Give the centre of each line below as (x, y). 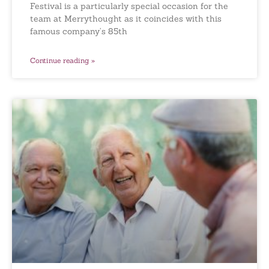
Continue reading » (62, 61)
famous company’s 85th (79, 32)
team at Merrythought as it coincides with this (126, 19)
